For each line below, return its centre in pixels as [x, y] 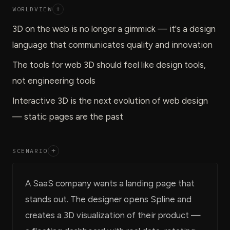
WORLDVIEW [32, 9]
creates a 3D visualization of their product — [113, 215]
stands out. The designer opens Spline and [108, 199]
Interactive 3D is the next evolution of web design [110, 100]
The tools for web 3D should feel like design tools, [109, 64]
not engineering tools [54, 80]
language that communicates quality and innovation [112, 44]
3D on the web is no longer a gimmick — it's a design [114, 28]
